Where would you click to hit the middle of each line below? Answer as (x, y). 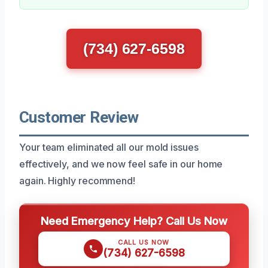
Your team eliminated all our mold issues (109, 147)
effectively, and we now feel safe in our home (121, 164)
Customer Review (79, 117)
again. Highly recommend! (77, 180)
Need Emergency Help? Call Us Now (134, 220)
